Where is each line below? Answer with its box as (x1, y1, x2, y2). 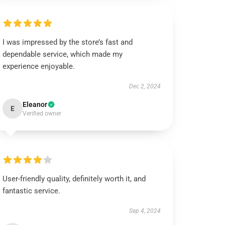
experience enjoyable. (3, 62, 75, 71)
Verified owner (23, 110, 62, 117)
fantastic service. (3, 186, 61, 195)
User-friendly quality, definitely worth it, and (3, 174, 146, 183)
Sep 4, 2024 (129, 207, 161, 214)
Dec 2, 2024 (129, 83, 161, 90)
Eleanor (23, 100, 48, 108)
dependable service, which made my (3, 50, 123, 59)
